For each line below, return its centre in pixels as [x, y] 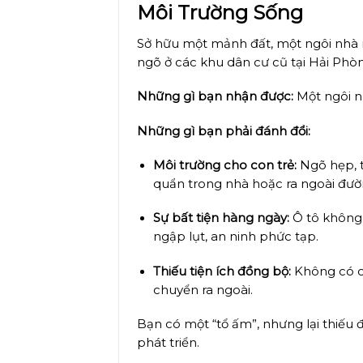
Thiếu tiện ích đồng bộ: [222, 271]
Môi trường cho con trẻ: [224, 165]
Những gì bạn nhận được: [216, 97]
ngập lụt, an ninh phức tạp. [235, 237]
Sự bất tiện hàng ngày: [221, 218]
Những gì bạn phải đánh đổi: [224, 131]
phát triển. [169, 342]
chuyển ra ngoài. [203, 290]
